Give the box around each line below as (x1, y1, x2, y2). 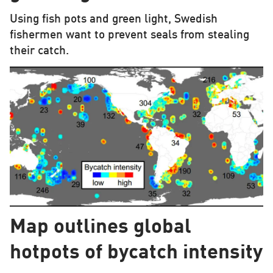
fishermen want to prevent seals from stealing (9, 30, 249, 41)
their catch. (9, 46, 69, 57)
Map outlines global (9, 218, 191, 238)
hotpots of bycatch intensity (9, 243, 263, 264)
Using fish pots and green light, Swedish (9, 14, 218, 26)
